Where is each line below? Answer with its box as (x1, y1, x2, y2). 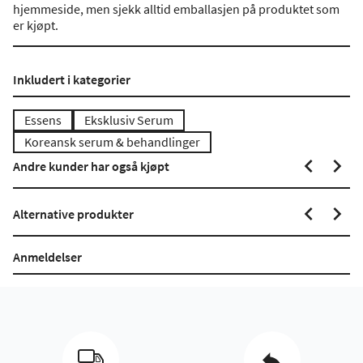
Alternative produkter (13, 206, 134, 222)
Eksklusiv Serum (84, 112, 173, 128)
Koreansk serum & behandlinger (24, 134, 200, 150)
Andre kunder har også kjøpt (13, 158, 169, 174)
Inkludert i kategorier (13, 71, 130, 88)
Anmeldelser (13, 249, 82, 265)
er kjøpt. (13, 17, 58, 33)
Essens (24, 112, 62, 128)
